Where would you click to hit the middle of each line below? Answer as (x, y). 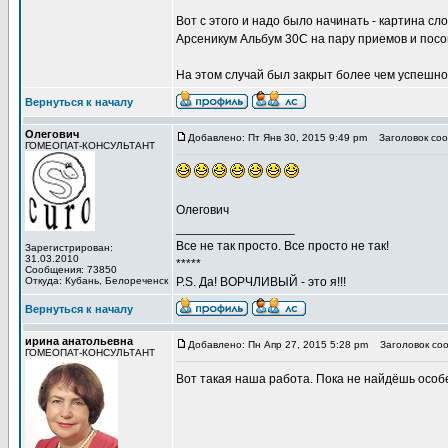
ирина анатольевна (79, 341)
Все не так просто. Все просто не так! (282, 246)
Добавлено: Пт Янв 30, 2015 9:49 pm (277, 137)
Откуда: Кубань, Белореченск (96, 280)
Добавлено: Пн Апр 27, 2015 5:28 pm (278, 344)
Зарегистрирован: (69, 247)
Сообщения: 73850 (71, 269)
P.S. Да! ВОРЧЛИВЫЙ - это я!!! (261, 282)
